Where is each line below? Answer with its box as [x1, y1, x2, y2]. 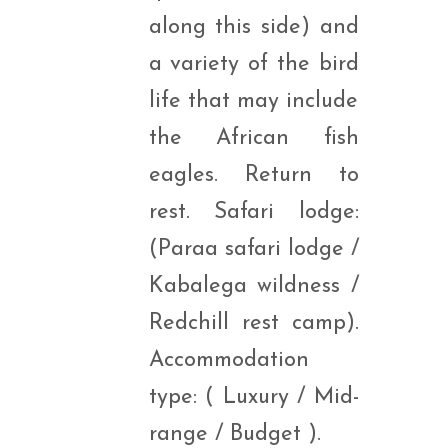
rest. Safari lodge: [148, 201, 359, 224]
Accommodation [148, 349, 309, 372]
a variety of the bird [148, 53, 359, 76]
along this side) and [148, 16, 359, 39]
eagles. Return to [148, 164, 359, 187]
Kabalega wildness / [148, 275, 359, 298]
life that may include [148, 90, 359, 113]
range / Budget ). [148, 423, 321, 446]
